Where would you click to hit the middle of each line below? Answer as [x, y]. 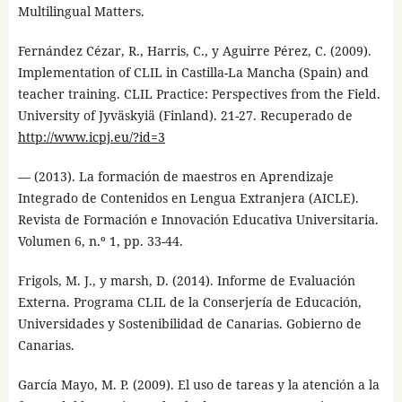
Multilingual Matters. [81, 11]
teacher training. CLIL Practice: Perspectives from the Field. [199, 93]
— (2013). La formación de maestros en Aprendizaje [175, 176]
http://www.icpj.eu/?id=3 [91, 136]
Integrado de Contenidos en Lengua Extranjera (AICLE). [188, 197]
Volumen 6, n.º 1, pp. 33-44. [100, 240]
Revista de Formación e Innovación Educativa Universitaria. [198, 219]
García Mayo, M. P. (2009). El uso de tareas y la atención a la [198, 384]
